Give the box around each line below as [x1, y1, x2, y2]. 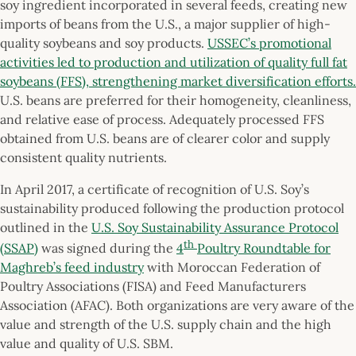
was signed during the [38, 239, 176, 256]
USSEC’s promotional [207, 34, 331, 51]
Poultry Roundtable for [197, 239, 331, 256]
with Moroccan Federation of [144, 258, 320, 275]
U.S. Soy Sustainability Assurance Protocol [91, 219, 339, 235]
